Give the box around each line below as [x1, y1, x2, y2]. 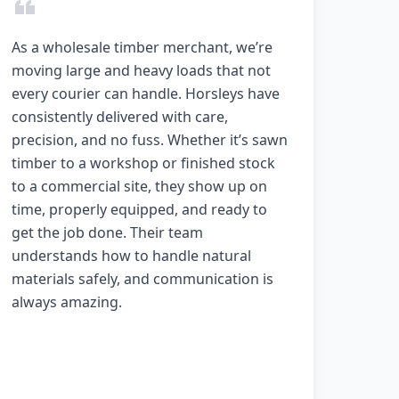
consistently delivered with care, [12, 106, 229, 126]
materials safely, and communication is [12, 268, 274, 289]
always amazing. [12, 291, 123, 312]
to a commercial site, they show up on [12, 175, 268, 196]
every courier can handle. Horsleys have [12, 83, 281, 103]
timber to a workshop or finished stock [12, 152, 276, 173]
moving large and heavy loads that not [12, 60, 272, 80]
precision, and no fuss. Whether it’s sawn [12, 129, 289, 150]
